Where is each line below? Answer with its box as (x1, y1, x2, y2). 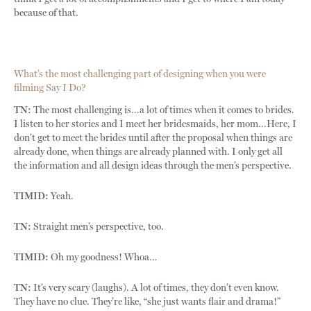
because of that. (14, 7, 78, 19)
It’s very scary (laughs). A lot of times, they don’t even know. (31, 282, 279, 294)
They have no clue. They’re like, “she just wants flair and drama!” (14, 296, 280, 308)
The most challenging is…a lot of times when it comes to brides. (31, 104, 294, 117)
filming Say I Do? (14, 82, 86, 94)
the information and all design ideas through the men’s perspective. (14, 160, 292, 172)
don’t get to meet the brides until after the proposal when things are (14, 132, 292, 144)
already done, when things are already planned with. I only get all (14, 146, 283, 158)
